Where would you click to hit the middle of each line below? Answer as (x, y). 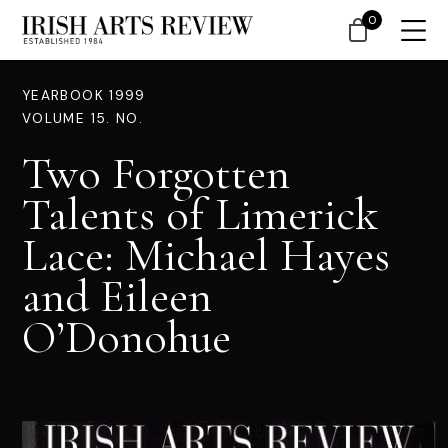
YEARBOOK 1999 (84, 95)
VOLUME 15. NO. (83, 118)
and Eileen (117, 296)
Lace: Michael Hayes (206, 255)
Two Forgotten (156, 173)
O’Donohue (126, 337)
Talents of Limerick (200, 214)
